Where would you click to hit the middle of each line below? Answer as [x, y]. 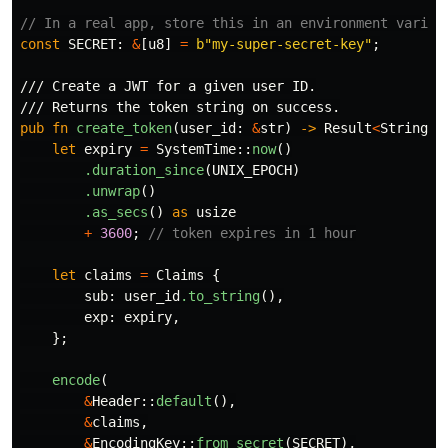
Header [116, 401]
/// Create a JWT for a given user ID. [168, 86]
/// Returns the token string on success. [180, 107]
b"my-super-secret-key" [284, 44]
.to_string [220, 296]
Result [348, 128]
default [184, 401]
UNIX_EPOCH [252, 170]
